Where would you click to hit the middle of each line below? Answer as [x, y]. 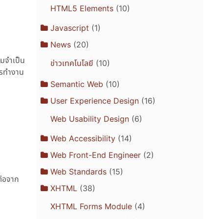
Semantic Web [77, 84]
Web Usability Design [89, 119]
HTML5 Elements [82, 9]
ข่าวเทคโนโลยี [72, 63]
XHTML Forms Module [91, 206]
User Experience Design [95, 101]
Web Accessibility [83, 139]
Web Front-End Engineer [96, 155]
